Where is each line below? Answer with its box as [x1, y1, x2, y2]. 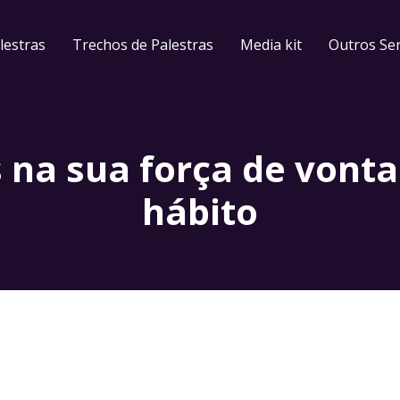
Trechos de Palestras [71, 35, 213, 54]
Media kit [239, 35, 302, 54]
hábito [142, 187, 258, 236]
